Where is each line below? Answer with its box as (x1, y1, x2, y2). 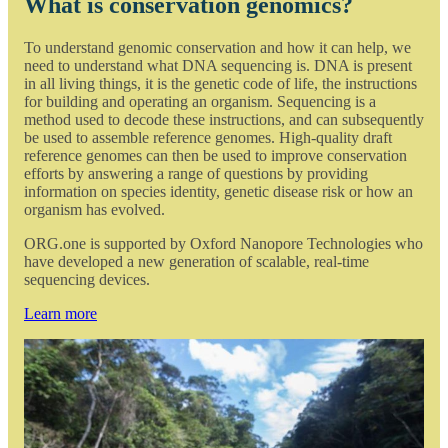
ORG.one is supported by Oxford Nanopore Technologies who (24, 235, 423, 253)
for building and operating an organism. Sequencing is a (24, 93, 376, 111)
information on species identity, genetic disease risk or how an (24, 183, 413, 201)
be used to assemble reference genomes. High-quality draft (24, 129, 392, 147)
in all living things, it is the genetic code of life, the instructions (24, 75, 417, 93)
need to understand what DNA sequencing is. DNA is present (24, 57, 412, 75)
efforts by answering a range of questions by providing (24, 165, 368, 183)
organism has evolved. (24, 201, 165, 219)
